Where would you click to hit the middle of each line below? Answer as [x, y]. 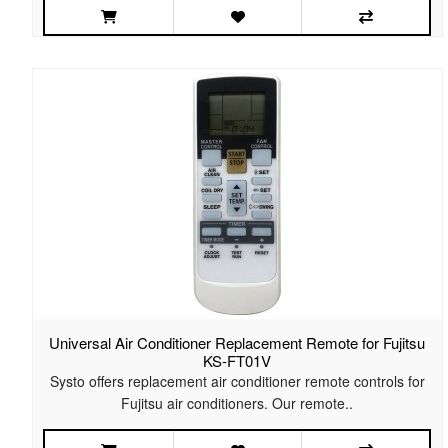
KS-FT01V [237, 361]
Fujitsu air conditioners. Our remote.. [237, 403]
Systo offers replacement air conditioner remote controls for [237, 381]
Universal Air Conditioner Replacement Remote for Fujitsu [237, 343]
